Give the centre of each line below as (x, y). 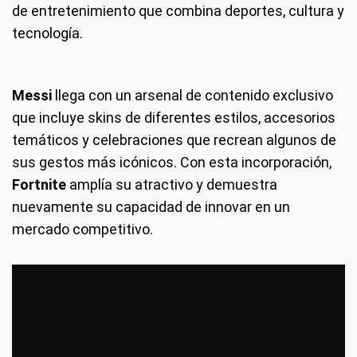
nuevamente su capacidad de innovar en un (151, 207)
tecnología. (47, 33)
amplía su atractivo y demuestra (173, 185)
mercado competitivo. (82, 229)
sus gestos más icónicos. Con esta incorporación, (172, 163)
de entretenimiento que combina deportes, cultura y (178, 11)
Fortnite (41, 185)
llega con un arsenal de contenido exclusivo (194, 96)
